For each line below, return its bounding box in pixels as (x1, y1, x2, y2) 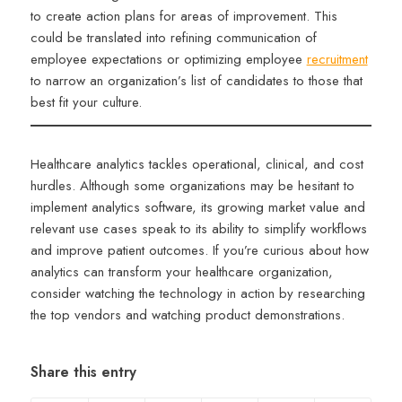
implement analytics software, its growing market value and (30, 197, 365, 217)
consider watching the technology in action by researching (30, 283, 365, 303)
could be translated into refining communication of (30, 28, 317, 48)
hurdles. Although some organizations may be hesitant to (30, 175, 354, 196)
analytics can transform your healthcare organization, (30, 261, 333, 282)
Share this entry (30, 361, 136, 382)
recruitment (306, 49, 368, 70)
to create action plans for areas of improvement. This (30, 6, 337, 27)
